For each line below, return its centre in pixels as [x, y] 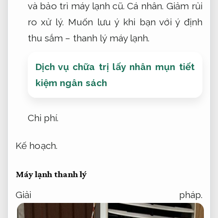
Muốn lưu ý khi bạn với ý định [133, 22]
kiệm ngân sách [71, 83]
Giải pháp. [109, 194]
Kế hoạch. [36, 146]
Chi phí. [43, 118]
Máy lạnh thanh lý [51, 174]
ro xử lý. [46, 22]
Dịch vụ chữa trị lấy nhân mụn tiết [115, 67]
